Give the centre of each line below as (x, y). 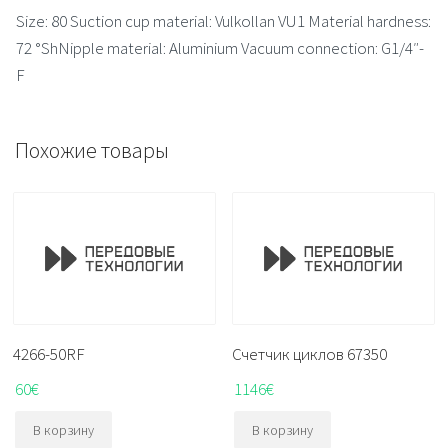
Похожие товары (92, 149)
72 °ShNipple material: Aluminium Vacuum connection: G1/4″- (220, 47)
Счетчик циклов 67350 (310, 354)
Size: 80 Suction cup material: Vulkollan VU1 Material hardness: (223, 20)
